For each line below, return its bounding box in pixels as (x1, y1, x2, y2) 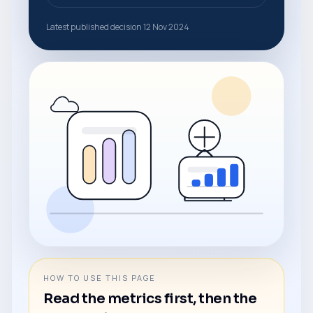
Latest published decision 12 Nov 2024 (46, 21, 189, 33)
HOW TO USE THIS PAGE (43, 272, 156, 283)
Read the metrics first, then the (43, 289, 256, 307)
